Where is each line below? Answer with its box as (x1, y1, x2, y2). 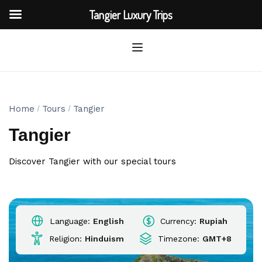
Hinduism (85, 234, 124, 243)
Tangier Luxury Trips (89, 7, 173, 22)
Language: (46, 216, 93, 226)
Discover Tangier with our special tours (9, 156, 176, 167)
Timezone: (155, 234, 202, 243)
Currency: (157, 216, 199, 226)
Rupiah (199, 216, 227, 226)
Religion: (46, 234, 85, 243)
